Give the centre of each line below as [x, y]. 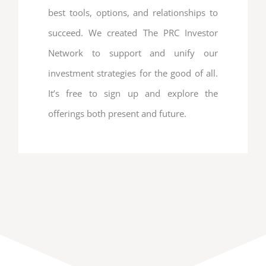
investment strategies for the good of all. [133, 73]
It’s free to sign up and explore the [133, 94]
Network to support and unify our [133, 53]
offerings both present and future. [117, 114]
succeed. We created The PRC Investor [133, 33]
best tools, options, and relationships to [133, 13]
